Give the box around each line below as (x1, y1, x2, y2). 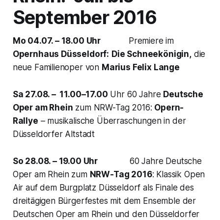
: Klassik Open (152, 169, 205, 179)
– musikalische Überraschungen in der (38, 115, 186, 126)
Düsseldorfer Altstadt (12, 129, 95, 139)
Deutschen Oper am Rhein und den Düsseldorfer (12, 209, 200, 219)
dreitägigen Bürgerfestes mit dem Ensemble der (12, 195, 196, 206)
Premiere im (112, 35, 174, 46)
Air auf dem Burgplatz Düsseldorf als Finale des (12, 182, 194, 192)
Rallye (12, 115, 38, 126)
